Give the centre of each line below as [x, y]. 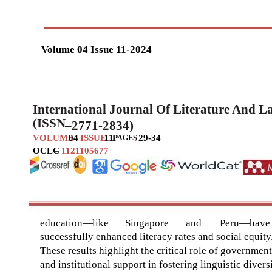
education [61, 223]
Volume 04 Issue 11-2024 [97, 49]
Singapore [147, 223]
